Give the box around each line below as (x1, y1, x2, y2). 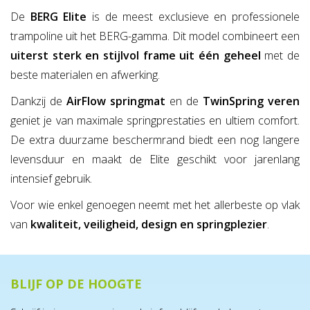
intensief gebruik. (10, 171, 92, 187)
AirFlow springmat (66, 93, 165, 109)
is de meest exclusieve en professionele (86, 9, 300, 25)
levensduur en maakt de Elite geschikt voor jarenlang (10, 152, 300, 167)
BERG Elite (30, 9, 87, 25)
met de (260, 48, 300, 64)
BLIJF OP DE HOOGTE (10, 275, 142, 293)
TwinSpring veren (203, 93, 300, 109)
